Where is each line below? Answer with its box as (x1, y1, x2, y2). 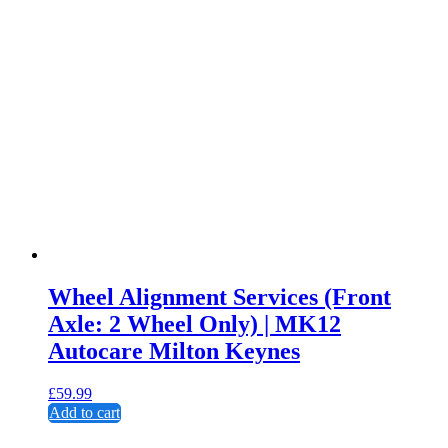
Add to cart (49, 403, 120, 421)
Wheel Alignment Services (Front (48, 283, 391, 310)
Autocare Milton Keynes (48, 337, 300, 364)
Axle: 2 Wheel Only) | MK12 (48, 310, 341, 337)
